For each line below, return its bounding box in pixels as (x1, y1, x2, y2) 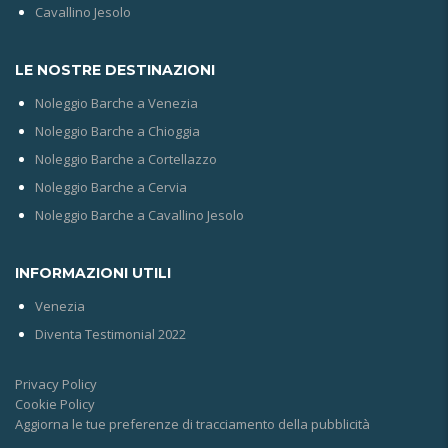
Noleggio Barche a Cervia (35, 178, 187, 197)
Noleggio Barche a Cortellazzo (35, 150, 217, 169)
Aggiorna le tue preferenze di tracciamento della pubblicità (15, 415, 370, 434)
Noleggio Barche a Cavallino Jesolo (35, 206, 244, 225)
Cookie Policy (15, 395, 95, 414)
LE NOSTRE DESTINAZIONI (15, 61, 215, 80)
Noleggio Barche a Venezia (35, 94, 198, 113)
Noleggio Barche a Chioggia (35, 122, 200, 141)
